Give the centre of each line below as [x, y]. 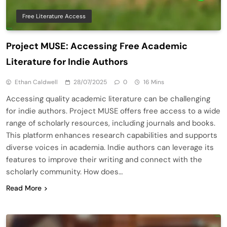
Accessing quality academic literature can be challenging [108, 99]
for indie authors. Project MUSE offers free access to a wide [113, 111]
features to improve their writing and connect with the [104, 159]
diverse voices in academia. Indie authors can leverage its [110, 147]
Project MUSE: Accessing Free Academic [97, 46]
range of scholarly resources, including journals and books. [111, 123]
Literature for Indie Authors [67, 62]
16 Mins [154, 82]
